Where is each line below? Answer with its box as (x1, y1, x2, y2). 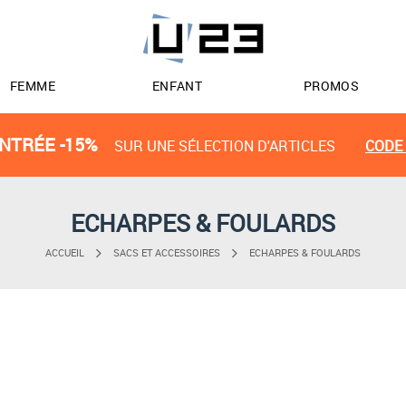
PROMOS (303, 77, 360, 94)
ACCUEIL (45, 246, 84, 260)
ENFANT (151, 77, 203, 94)
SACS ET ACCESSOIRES (113, 246, 220, 260)
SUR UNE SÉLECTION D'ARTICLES (114, 136, 335, 156)
